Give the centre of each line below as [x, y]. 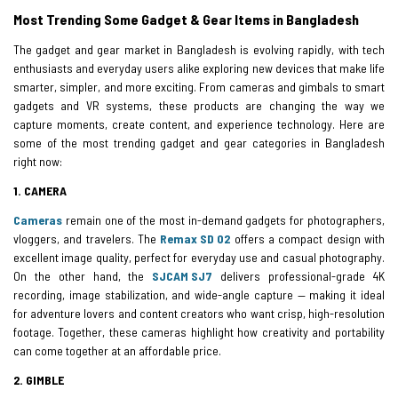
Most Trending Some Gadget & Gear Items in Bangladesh [186, 19]
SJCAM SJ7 [183, 275]
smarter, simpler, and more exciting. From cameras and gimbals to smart [199, 86]
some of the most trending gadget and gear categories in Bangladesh [199, 142]
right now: [38, 161]
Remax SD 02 [195, 238]
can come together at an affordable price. [117, 350]
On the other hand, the [83, 275]
